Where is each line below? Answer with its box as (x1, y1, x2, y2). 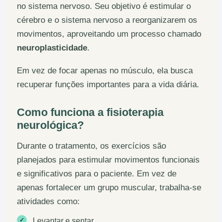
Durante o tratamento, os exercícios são (17, 141, 166, 151)
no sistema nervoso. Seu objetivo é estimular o (17, 1, 191, 11)
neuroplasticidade (17, 43, 87, 53)
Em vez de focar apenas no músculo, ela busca (17, 66, 193, 75)
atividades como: (17, 197, 80, 206)
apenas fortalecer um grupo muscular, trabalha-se (17, 183, 201, 192)
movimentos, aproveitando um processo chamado (17, 29, 201, 39)
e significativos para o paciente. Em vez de (17, 169, 176, 178)
